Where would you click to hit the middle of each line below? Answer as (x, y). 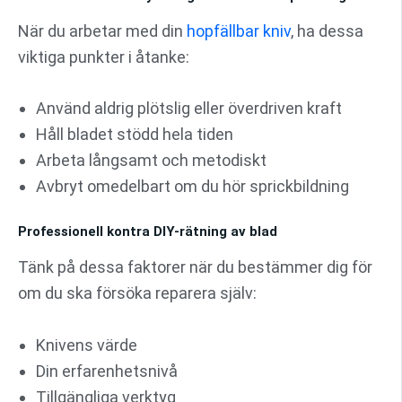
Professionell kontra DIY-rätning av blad (148, 232)
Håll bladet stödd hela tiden (135, 135)
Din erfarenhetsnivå (107, 371)
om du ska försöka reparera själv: (137, 293)
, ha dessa (327, 31)
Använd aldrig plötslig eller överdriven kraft (189, 109)
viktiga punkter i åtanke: (104, 57)
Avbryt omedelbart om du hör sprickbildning (192, 187)
